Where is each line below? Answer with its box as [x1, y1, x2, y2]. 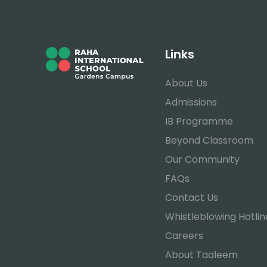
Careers [165, 229, 204, 243]
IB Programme [165, 114, 234, 128]
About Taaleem [165, 248, 238, 262]
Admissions [165, 95, 218, 109]
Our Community [165, 153, 240, 166]
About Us [165, 76, 208, 90]
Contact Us [165, 191, 219, 204]
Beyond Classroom [165, 133, 254, 147]
